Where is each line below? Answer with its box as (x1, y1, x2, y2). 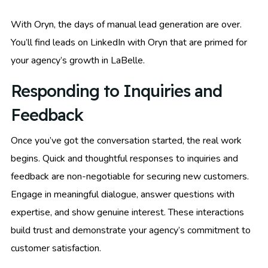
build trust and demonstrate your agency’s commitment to (11, 223, 251, 237)
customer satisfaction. (11, 241, 101, 255)
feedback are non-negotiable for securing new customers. (11, 169, 249, 183)
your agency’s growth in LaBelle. (11, 53, 145, 67)
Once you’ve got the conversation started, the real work (11, 133, 242, 147)
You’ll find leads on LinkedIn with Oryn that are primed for (11, 35, 247, 49)
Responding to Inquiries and (11, 80, 222, 101)
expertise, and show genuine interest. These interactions (11, 205, 244, 219)
